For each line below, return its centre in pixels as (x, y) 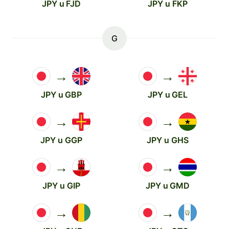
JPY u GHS (168, 140)
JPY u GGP (61, 140)
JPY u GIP (61, 186)
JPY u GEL (168, 95)
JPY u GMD (168, 186)
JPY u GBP (61, 95)
